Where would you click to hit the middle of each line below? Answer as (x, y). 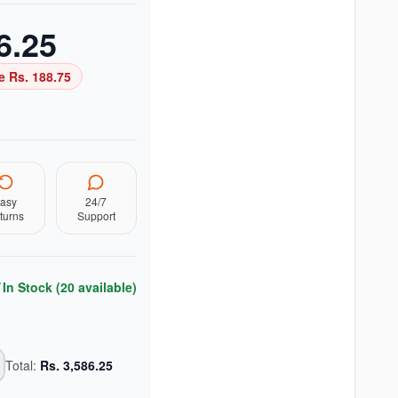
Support (96, 215)
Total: (22, 365)
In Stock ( (31, 287)
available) (105, 287)
